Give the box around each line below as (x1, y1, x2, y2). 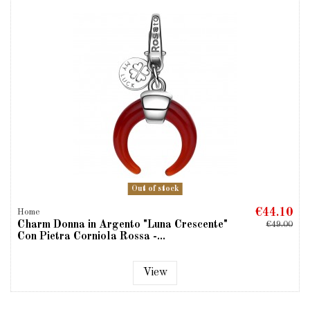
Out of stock (131, 184, 179, 193)
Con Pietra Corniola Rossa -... (17, 231, 166, 243)
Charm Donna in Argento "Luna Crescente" (17, 219, 228, 231)
